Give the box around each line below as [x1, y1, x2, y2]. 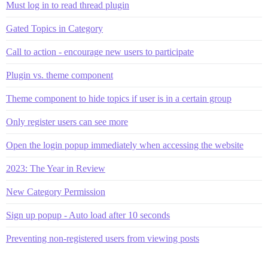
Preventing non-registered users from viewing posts [6, 233, 199, 243]
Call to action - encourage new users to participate [6, 46, 194, 57]
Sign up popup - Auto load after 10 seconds [6, 209, 170, 220]
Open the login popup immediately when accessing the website [6, 139, 243, 150]
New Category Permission [6, 186, 105, 197]
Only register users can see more [6, 116, 128, 127]
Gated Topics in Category [6, 23, 103, 33]
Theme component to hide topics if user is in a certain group [6, 93, 232, 103]
